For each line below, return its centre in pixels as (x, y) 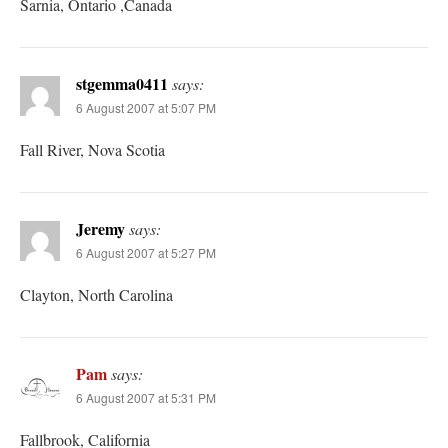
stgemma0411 (122, 83)
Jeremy (100, 228)
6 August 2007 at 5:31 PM (146, 397)
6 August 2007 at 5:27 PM (146, 252)
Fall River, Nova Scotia (92, 149)
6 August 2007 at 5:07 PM (146, 107)
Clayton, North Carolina (96, 294)
